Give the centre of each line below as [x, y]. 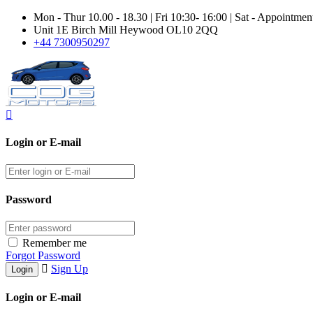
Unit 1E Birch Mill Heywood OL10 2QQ [126, 30]
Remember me [54, 243]
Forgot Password [43, 256]
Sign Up [70, 269]
